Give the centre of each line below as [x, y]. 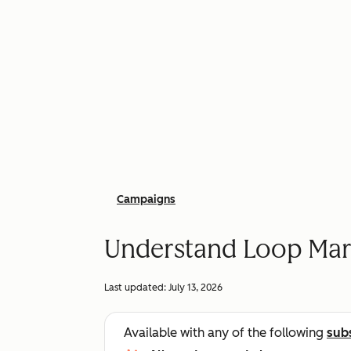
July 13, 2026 [195, 288]
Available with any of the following [225, 333]
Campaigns [146, 199]
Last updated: [136, 288]
